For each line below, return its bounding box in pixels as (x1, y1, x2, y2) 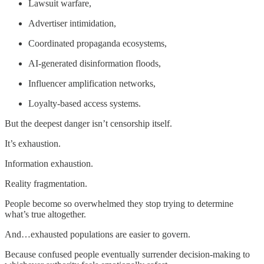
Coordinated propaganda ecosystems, (28, 38, 167, 49)
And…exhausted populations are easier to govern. (5, 229, 190, 240)
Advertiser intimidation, (28, 18, 116, 29)
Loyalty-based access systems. (28, 98, 141, 109)
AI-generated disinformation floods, (28, 58, 161, 69)
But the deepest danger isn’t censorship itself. (5, 118, 172, 129)
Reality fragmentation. (5, 179, 87, 189)
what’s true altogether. (5, 209, 86, 220)
